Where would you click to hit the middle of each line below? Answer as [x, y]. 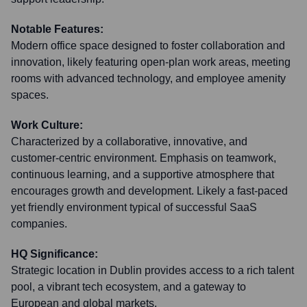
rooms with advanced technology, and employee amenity [148, 78]
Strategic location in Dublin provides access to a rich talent [152, 270]
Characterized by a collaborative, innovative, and [129, 142]
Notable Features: [57, 29]
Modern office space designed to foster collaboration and [148, 46]
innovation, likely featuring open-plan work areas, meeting [151, 62]
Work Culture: [47, 125]
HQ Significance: [54, 254]
